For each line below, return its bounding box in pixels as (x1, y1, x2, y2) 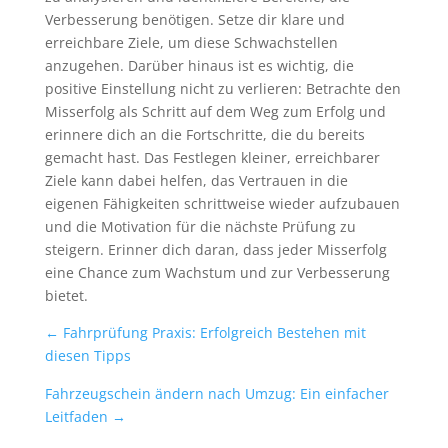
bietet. (44, 285, 88, 305)
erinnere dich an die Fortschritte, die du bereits (44, 124, 365, 144)
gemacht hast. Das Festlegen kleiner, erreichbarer (44, 147, 380, 167)
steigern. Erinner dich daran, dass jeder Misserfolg (44, 239, 387, 259)
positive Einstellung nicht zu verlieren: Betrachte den (44, 78, 401, 98)
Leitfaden (44, 406, 108, 426)
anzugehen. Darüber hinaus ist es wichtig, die (44, 55, 354, 75)
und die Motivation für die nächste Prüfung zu (44, 216, 356, 236)
